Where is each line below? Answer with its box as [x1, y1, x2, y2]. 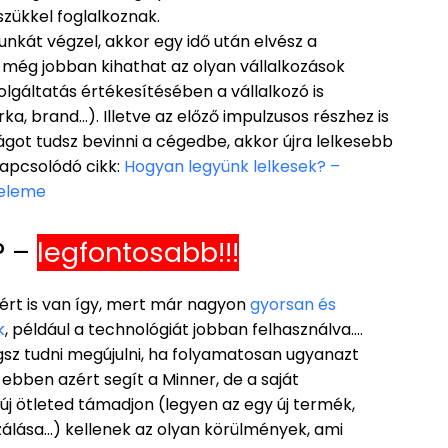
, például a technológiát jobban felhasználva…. [5, 317, 367, 341]
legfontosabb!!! [37, 233, 239, 271]
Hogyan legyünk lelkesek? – [124, 154, 340, 178]
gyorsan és [250, 292, 336, 316]
